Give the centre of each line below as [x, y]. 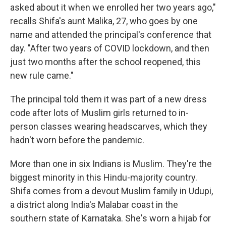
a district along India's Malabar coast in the [94, 205]
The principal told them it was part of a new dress [108, 99]
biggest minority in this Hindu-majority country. [104, 178]
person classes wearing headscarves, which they [109, 127]
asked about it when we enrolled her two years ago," [113, 8]
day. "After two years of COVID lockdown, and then [110, 48]
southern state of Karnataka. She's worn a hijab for [110, 218]
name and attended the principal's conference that [111, 35]
